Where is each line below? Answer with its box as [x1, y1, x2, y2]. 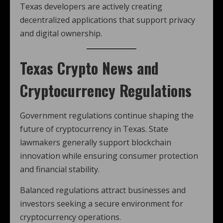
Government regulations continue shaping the [20, 110, 194, 121]
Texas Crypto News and [20, 57, 159, 79]
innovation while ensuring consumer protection [20, 150, 198, 161]
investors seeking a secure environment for [20, 198, 183, 209]
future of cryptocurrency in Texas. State [20, 123, 168, 134]
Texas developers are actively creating [20, 1, 162, 12]
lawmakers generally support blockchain [20, 137, 171, 148]
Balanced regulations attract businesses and [20, 185, 186, 196]
